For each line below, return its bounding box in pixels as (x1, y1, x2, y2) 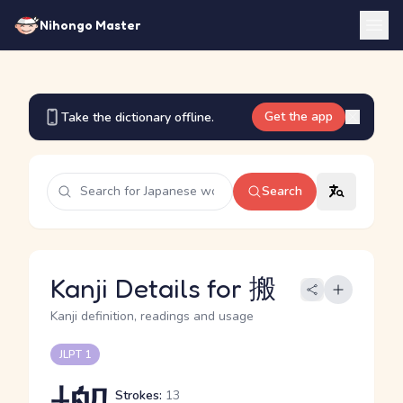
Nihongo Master (40, 17, 140, 32)
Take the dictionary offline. (61, 108, 214, 126)
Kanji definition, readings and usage (50, 308, 254, 325)
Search (262, 183, 302, 200)
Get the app (264, 108, 333, 125)
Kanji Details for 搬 (50, 272, 276, 304)
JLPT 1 (59, 347, 91, 362)
